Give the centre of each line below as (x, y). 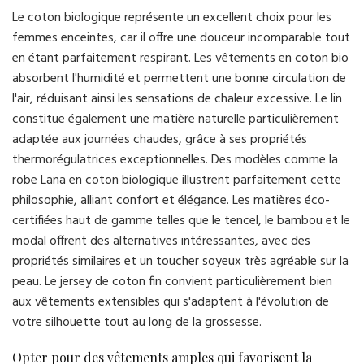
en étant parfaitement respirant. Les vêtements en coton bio (180, 59)
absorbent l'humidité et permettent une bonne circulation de (179, 79)
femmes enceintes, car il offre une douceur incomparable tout (181, 39)
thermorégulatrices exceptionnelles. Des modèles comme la (175, 160)
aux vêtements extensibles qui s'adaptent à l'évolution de (171, 303)
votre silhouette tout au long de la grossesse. (137, 323)
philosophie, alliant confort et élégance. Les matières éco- (171, 201)
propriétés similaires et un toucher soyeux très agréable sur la (180, 262)
